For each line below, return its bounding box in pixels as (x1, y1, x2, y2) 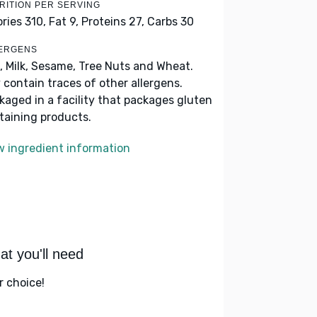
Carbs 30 (147, 15, 194, 28)
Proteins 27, (81, 15, 144, 28)
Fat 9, (49, 15, 79, 28)
